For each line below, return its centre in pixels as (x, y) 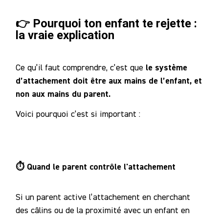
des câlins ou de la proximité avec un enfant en (103, 210)
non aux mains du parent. (63, 94)
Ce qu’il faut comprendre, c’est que (81, 67)
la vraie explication (65, 35)
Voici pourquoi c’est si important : (78, 113)
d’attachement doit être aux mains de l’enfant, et (109, 81)
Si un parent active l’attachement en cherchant (103, 197)
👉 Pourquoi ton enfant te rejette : (106, 24)
